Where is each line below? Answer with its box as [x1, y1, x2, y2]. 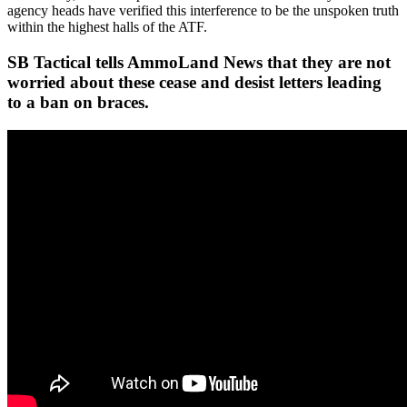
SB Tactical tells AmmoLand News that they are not [7, 52, 391, 72]
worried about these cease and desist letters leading [7, 72, 382, 92]
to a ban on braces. [7, 92, 149, 112]
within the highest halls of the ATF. [7, 19, 207, 35]
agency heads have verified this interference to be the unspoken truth [7, 3, 399, 19]
